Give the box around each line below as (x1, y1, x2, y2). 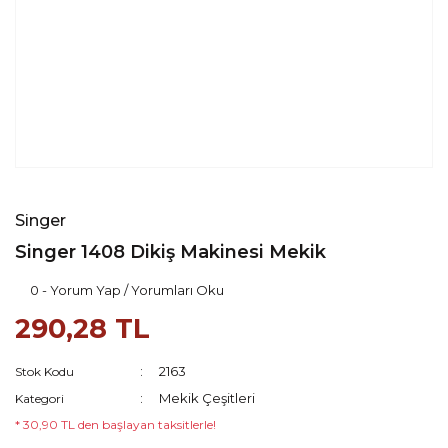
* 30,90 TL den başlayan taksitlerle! (15, 417, 216, 432)
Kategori (15, 391, 64, 406)
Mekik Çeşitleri (159, 390, 256, 406)
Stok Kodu (15, 364, 74, 379)
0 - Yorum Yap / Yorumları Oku (30, 282, 224, 298)
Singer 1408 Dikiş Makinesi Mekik (15, 241, 326, 263)
